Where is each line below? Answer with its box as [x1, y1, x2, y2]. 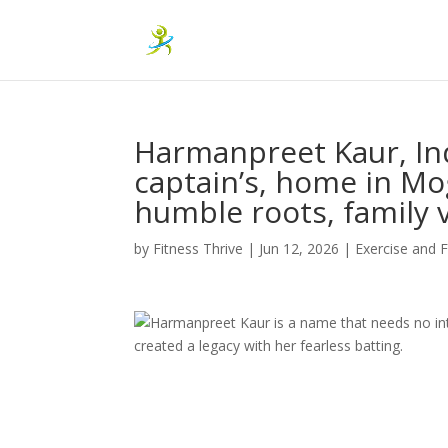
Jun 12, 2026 [259, 239, 340, 258]
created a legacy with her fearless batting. [134, 336, 404, 355]
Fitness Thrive [153, 239, 244, 258]
